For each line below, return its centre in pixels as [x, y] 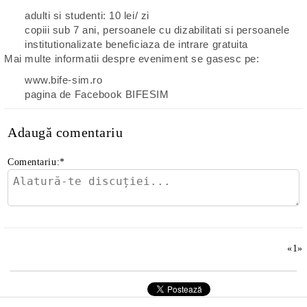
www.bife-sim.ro [64, 80]
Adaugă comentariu [65, 132]
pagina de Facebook [75, 94]
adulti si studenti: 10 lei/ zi [87, 15]
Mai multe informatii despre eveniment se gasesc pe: [132, 59]
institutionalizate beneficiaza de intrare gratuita [136, 44]
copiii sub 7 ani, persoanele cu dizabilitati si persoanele [157, 30]
